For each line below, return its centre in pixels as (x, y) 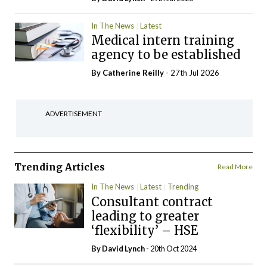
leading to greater (145, 216)
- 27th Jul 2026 (192, 73)
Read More (235, 167)
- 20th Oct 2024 (171, 248)
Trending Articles (60, 167)
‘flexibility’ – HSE (145, 230)
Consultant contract (152, 201)
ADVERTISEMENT (73, 114)
